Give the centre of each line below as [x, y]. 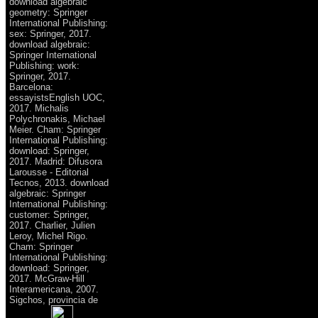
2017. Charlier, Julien [52, 225]
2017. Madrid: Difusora [56, 161]
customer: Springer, [49, 214]
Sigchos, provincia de [54, 300]
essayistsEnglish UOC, [57, 97]
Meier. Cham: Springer [55, 129]
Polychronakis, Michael [57, 119]
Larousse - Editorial [49, 172]
